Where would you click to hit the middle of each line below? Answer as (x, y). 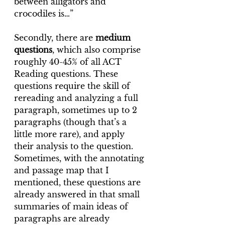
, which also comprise (98, 49)
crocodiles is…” (44, 13)
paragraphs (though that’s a (72, 122)
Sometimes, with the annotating (80, 158)
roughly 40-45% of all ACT (69, 62)
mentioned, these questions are (79, 182)
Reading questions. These (67, 74)
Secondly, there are (55, 37)
